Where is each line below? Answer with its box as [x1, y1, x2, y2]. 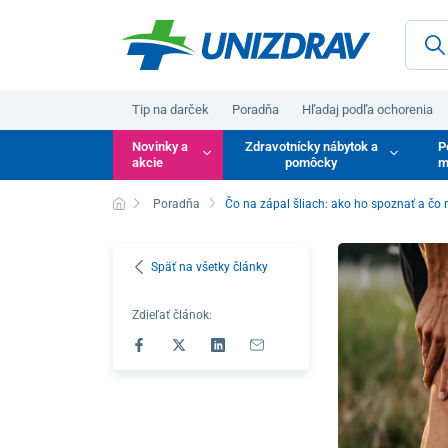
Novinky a [132, 138, 189, 154]
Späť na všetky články [151, 259, 269, 274]
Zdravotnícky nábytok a [244, 138, 378, 154]
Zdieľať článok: [132, 307, 213, 322]
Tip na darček [132, 101, 210, 117]
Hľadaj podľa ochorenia [302, 101, 434, 117]
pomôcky [285, 154, 338, 170]
